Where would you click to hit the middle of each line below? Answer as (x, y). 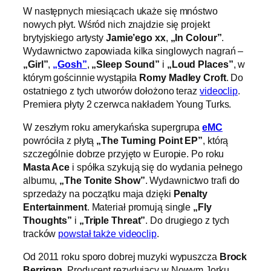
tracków (41, 234)
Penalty (190, 194)
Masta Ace (47, 167)
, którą (216, 141)
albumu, (41, 181)
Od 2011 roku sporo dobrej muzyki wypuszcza (121, 257)
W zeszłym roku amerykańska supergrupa (113, 127)
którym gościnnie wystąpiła (81, 77)
